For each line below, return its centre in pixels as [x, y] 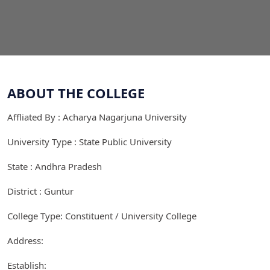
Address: [25, 240]
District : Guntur [40, 191]
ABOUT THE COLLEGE [76, 93]
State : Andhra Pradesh [55, 166]
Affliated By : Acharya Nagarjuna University [97, 117]
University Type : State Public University [89, 141]
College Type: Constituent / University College [102, 215]
